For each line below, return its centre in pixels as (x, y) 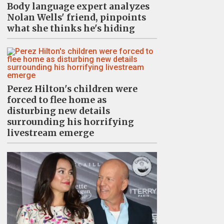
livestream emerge (50, 133)
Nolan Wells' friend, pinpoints (76, 17)
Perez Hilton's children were (72, 89)
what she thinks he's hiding (71, 28)
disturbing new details (58, 111)
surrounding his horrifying (70, 122)
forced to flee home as (56, 100)
